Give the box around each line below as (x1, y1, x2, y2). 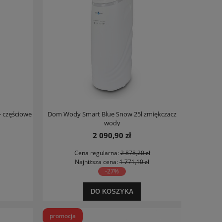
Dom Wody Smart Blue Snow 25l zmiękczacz (48, 109, 176, 118)
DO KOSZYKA (91, 187, 133, 195)
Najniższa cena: (75, 157, 119, 166)
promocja (50, 211, 76, 220)
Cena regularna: (74, 148, 120, 157)
